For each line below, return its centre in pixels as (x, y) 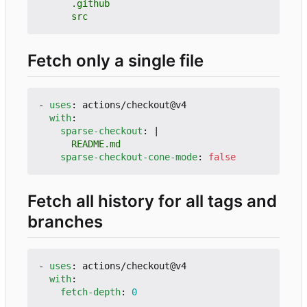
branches (65, 222)
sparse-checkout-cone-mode (129, 157)
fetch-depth (90, 292)
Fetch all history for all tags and (152, 201)
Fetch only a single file (115, 61)
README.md (96, 144)
